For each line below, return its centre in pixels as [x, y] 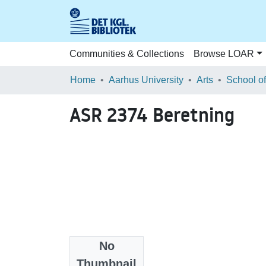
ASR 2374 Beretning [152, 115]
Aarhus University [146, 80]
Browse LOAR [224, 54]
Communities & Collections [127, 54]
